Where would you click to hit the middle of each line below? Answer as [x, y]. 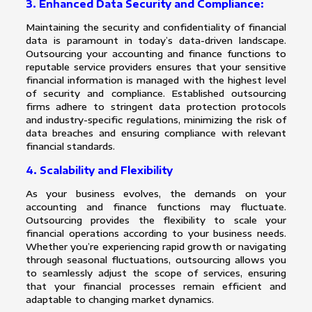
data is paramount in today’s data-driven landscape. [156, 41]
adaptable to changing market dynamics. [119, 300]
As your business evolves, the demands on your [156, 194]
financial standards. [70, 147]
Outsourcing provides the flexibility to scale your [156, 220]
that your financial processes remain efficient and [156, 287]
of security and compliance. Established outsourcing [156, 94]
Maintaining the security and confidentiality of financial [156, 28]
